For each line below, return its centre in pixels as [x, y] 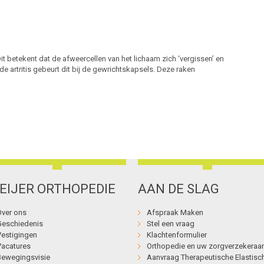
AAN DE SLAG [179, 189]
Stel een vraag [171, 224]
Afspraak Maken [175, 213]
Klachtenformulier [177, 235]
